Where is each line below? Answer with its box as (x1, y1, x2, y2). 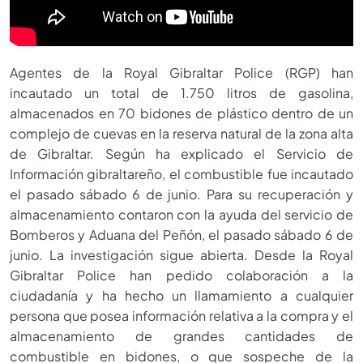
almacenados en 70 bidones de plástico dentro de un (10, 104, 353, 122)
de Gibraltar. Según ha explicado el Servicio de (10, 144, 353, 162)
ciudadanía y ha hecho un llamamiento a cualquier (10, 286, 353, 304)
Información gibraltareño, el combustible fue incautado (10, 164, 353, 182)
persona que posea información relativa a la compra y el (10, 306, 353, 324)
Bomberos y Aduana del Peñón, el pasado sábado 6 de (10, 225, 353, 243)
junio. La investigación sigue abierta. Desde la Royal (10, 246, 353, 263)
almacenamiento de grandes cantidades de (10, 327, 353, 344)
